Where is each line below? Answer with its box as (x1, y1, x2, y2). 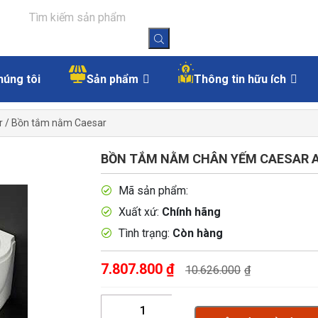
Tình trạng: (116, 226, 173, 240)
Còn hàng (172, 226, 224, 240)
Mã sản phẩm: (116, 183, 189, 197)
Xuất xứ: (116, 204, 163, 219)
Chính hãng (162, 204, 221, 219)
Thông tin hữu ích (194, 72, 286, 86)
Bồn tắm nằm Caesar (11, 116, 106, 128)
